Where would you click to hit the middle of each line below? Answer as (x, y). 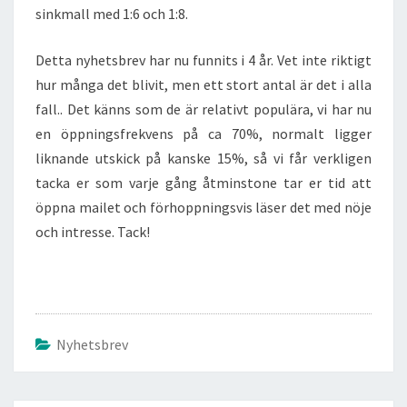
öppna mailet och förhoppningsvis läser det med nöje (203, 207)
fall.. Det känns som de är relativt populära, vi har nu (203, 109)
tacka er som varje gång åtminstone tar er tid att (203, 183)
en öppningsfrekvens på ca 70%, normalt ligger (203, 134)
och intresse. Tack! (93, 232)
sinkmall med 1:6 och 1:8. (112, 14)
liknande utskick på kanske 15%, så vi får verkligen (203, 158)
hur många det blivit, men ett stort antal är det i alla (203, 84)
